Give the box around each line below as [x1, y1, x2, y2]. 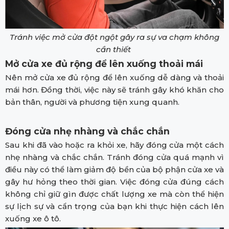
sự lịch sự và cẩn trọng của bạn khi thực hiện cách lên [5, 201, 224, 212]
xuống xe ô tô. [5, 214, 61, 224]
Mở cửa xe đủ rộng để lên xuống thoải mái [5, 58, 203, 70]
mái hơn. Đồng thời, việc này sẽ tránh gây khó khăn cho [5, 85, 224, 95]
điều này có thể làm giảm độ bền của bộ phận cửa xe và [5, 165, 224, 175]
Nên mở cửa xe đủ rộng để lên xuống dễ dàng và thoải [5, 73, 224, 83]
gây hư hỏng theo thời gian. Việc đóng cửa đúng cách [5, 177, 224, 187]
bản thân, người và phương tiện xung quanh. [5, 97, 184, 107]
